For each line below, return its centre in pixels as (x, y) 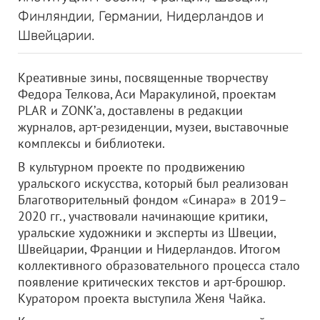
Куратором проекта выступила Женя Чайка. (142, 298)
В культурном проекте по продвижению (131, 167)
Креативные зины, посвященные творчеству (142, 77)
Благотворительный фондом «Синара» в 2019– (152, 200)
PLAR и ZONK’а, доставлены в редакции (130, 110)
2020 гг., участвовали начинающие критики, (142, 216)
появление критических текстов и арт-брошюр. (151, 282)
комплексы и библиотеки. (91, 143)
